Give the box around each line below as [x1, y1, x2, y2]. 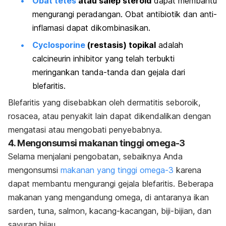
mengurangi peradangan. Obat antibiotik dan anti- [32, 9, 217, 20]
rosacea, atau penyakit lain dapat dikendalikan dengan [8, 111, 211, 122]
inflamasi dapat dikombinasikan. [32, 23, 150, 33]
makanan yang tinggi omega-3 [61, 165, 174, 176]
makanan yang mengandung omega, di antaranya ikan [8, 192, 209, 203]
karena [174, 165, 201, 176]
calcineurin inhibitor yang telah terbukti [32, 53, 175, 64]
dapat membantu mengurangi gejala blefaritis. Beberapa [8, 179, 213, 189]
